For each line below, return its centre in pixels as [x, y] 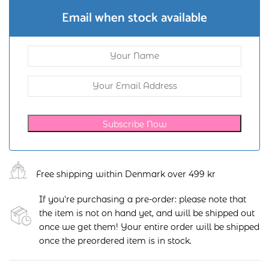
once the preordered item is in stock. [116, 240]
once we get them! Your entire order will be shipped [149, 227]
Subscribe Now [134, 124]
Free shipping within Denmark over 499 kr [126, 174]
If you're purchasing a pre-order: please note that [143, 199]
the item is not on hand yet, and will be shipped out [147, 213]
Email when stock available [134, 18]
